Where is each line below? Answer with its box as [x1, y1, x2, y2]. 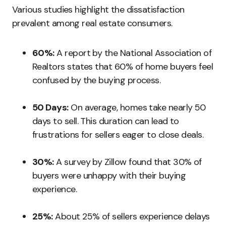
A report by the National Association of [54, 47, 212, 59]
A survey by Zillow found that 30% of [53, 156, 202, 168]
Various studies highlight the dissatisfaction [12, 4, 185, 16]
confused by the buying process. [32, 74, 161, 86]
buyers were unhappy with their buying [32, 169, 186, 182]
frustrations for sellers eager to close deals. [32, 129, 204, 141]
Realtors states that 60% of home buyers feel [32, 61, 213, 73]
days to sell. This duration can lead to [32, 115, 179, 127]
